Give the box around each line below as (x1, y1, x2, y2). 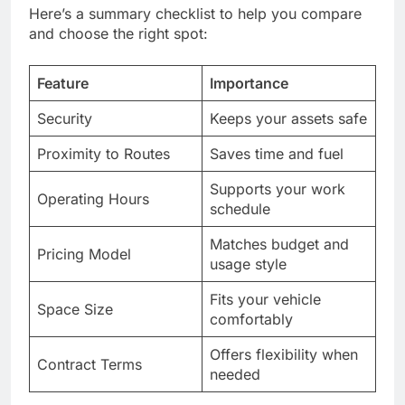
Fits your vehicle (210, 290, 321, 309)
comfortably (210, 310, 293, 329)
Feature (37, 74, 89, 93)
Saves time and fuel (210, 145, 344, 164)
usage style (210, 255, 287, 274)
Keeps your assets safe (210, 109, 367, 128)
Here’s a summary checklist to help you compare (29, 5, 362, 24)
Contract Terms (37, 355, 142, 374)
